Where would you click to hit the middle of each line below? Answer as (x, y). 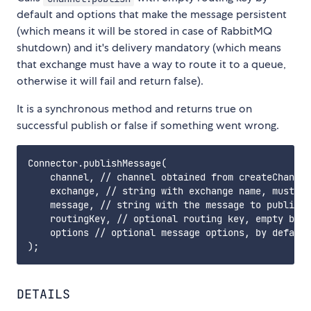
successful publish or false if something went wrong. (148, 126)
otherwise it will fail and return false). (110, 81)
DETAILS (43, 294)
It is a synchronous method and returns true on (134, 109)
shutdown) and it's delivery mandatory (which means (149, 48)
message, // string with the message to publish (167, 205)
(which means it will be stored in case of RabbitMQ (144, 31)
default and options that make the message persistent (152, 15)
